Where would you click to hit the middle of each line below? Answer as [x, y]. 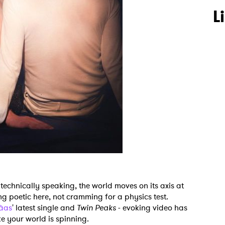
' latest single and [44, 208]
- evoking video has [152, 208]
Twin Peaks [96, 208]
